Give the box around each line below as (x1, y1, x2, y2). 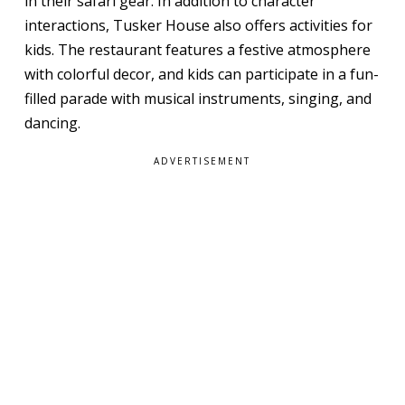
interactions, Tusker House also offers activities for (24, 14, 372, 35)
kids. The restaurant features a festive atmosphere (24, 39, 371, 60)
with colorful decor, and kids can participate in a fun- (24, 63, 379, 84)
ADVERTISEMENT (154, 154, 251, 167)
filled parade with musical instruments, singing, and (24, 88, 372, 108)
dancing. (24, 112, 80, 133)
